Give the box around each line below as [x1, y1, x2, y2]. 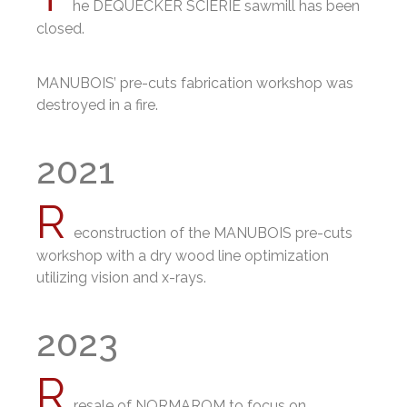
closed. [36, 19, 84, 37]
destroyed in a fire [36, 95, 155, 114]
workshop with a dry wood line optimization [36, 246, 329, 264]
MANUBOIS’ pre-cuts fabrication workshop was [36, 74, 353, 92]
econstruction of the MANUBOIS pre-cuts [74, 223, 352, 242]
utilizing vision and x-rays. [36, 268, 206, 286]
